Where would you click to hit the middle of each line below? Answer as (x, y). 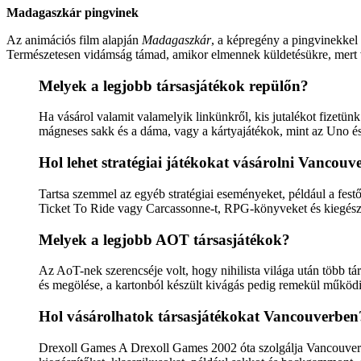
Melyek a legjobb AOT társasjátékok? (164, 239)
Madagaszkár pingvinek (73, 12)
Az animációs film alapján (74, 39)
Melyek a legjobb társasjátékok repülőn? (174, 85)
